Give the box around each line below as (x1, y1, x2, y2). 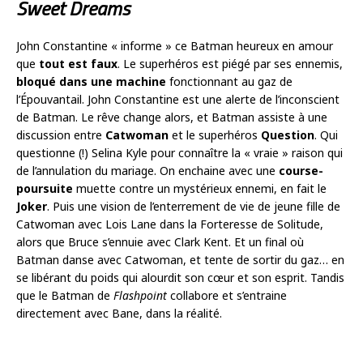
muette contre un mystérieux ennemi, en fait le (73, 180, 327, 196)
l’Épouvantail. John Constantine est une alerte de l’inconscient (16, 91, 340, 107)
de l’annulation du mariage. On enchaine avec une (16, 162, 279, 178)
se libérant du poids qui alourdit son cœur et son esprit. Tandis (16, 269, 344, 285)
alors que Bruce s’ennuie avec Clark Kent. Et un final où (16, 233, 304, 250)
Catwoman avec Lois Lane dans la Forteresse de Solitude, (16, 216, 323, 232)
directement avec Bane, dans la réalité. (16, 305, 222, 321)
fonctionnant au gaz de (166, 73, 293, 89)
